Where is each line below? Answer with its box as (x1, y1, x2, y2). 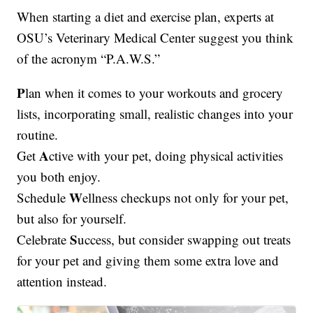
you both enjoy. (17, 167, 101, 185)
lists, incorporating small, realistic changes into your (17, 104, 293, 122)
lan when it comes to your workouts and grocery (25, 83, 284, 101)
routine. (17, 125, 59, 143)
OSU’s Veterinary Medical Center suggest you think (17, 28, 294, 46)
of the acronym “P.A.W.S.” (17, 49, 161, 67)
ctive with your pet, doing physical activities (49, 146, 284, 164)
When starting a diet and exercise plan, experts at (17, 7, 275, 25)
